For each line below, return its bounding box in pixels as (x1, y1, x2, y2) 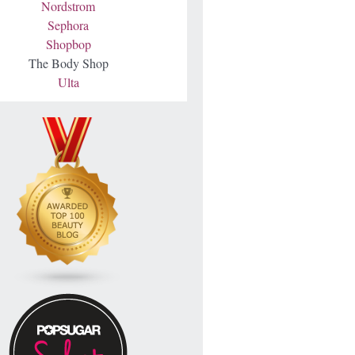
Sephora (48, 17, 89, 33)
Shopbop (45, 36, 91, 52)
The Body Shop (28, 55, 109, 71)
